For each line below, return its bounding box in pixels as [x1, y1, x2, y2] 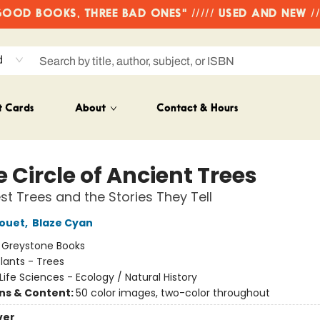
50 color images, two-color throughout [75, 286, 270, 300]
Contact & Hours [156, 104, 238, 114]
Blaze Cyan [31, 216, 93, 230]
